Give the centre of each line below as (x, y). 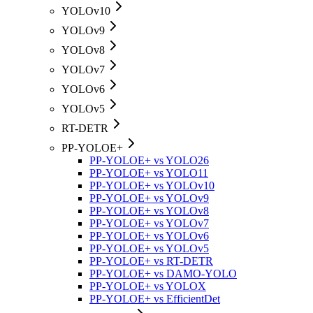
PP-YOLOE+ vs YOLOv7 (149, 224)
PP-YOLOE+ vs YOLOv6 (149, 236)
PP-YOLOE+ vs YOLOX (148, 286)
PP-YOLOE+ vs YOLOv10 (152, 186)
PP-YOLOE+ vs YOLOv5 (149, 249)
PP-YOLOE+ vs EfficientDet (155, 299)
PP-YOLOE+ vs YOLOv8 (149, 211)
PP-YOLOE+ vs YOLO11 (149, 173)
